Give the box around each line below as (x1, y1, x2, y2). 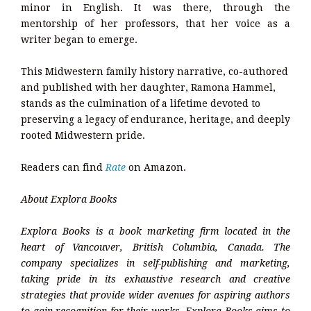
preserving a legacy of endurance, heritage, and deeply (21, 114, 290, 126)
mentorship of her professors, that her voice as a (21, 18, 290, 30)
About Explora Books (21, 194, 120, 205)
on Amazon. (126, 162, 186, 174)
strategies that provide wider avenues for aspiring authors (21, 289, 290, 301)
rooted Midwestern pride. (21, 130, 145, 142)
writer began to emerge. (21, 34, 140, 46)
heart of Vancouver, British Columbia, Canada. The (21, 242, 290, 253)
